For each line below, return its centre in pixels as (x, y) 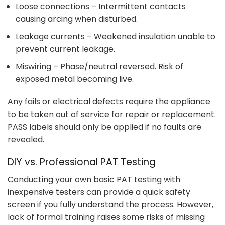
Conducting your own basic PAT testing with (94, 179)
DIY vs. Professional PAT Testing (82, 162)
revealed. (26, 140)
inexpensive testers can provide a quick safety (99, 192)
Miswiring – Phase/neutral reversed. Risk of (99, 66)
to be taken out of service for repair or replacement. (112, 115)
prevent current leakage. (65, 49)
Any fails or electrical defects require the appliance (109, 102)
